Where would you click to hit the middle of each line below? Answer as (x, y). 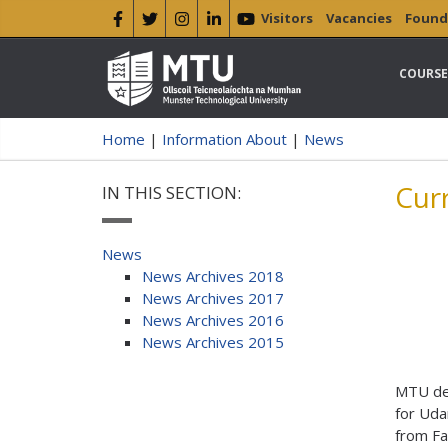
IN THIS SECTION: (171, 193)
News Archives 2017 (213, 298)
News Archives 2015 (213, 342)
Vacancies (359, 18)
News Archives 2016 (213, 320)
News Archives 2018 (213, 276)
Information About (224, 139)
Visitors (287, 18)
